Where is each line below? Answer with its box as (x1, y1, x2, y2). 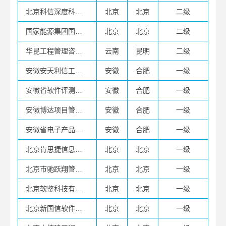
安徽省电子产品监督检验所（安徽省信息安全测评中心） (75, 126, 82, 134)
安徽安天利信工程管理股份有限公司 (75, 67, 82, 75)
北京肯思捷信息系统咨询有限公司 (75, 145, 82, 153)
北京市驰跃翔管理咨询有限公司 (75, 165, 82, 173)
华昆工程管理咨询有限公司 (75, 47, 82, 55)
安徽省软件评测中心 (75, 86, 82, 94)
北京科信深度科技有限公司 (75, 8, 82, 16)
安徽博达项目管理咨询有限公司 (75, 106, 82, 114)
